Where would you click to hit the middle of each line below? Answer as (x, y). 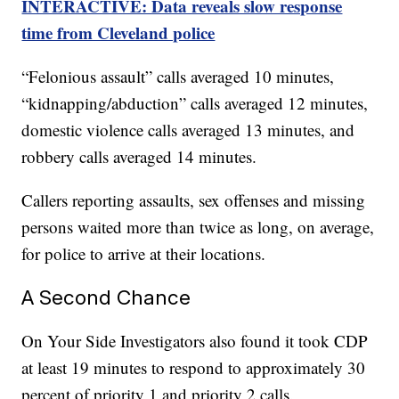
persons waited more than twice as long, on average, (198, 226)
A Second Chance (106, 297)
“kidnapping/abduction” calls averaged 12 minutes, (195, 102)
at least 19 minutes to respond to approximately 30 (194, 367)
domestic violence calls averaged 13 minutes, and (188, 129)
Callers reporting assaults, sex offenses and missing (194, 199)
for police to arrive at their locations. (147, 253)
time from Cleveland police (118, 32)
